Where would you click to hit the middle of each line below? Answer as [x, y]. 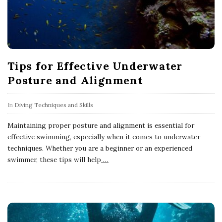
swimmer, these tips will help [54, 159]
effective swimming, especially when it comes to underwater [104, 137]
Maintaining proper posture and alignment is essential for [101, 125]
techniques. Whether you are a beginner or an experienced [100, 148]
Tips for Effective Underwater [95, 66]
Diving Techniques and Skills [54, 105]
